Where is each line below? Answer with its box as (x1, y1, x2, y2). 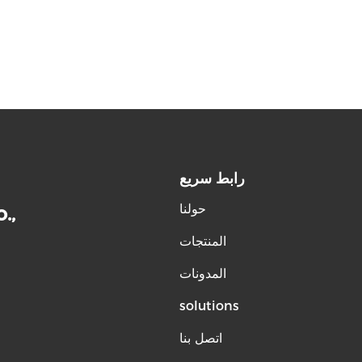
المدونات (179, 266, 226, 281)
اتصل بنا (179, 330, 222, 346)
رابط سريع (179, 170, 245, 187)
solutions (179, 298, 239, 314)
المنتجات (179, 234, 226, 249)
